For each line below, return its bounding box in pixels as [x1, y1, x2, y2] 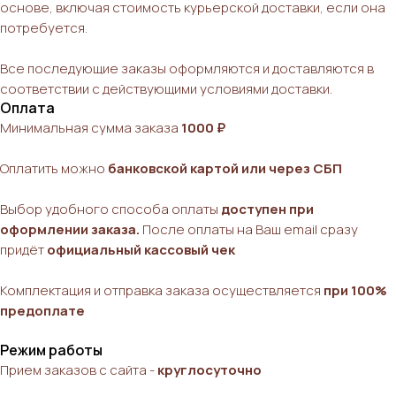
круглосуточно [157, 360, 262, 379]
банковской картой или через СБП [108, 158, 342, 178]
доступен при [221, 199, 314, 218]
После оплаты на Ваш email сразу [142, 219, 358, 239]
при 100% [324, 280, 387, 300]
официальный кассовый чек [47, 240, 235, 259]
